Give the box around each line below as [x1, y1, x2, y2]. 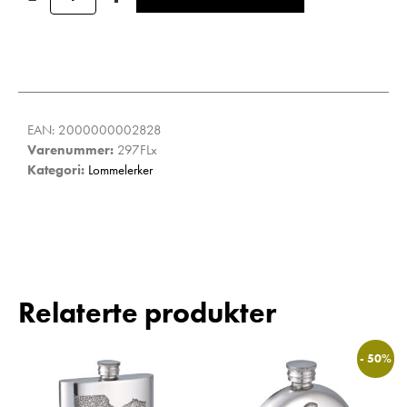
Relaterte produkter [18, 294, 276, 333]
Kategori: [27, 161, 88, 180]
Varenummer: [27, 141, 117, 160]
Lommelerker [88, 161, 153, 180]
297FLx [117, 141, 157, 160]
